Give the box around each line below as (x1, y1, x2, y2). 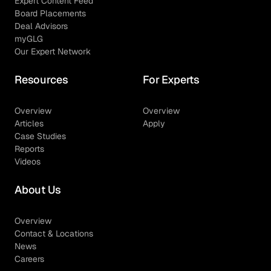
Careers (15, 253, 44, 264)
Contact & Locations (15, 228, 93, 239)
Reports (15, 143, 44, 154)
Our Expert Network (15, 46, 91, 57)
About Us (15, 183, 61, 197)
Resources (15, 73, 68, 87)
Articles (15, 118, 44, 129)
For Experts (142, 73, 200, 87)
